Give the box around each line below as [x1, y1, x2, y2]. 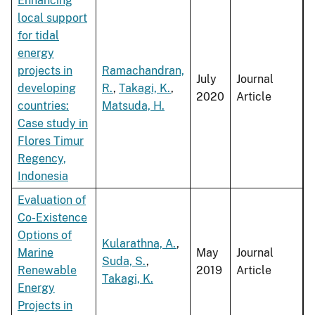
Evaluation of [18, 193, 86, 207]
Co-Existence [18, 211, 87, 225]
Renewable [18, 264, 77, 278]
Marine [18, 246, 53, 260]
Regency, [18, 152, 66, 166]
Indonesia [18, 169, 68, 184]
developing [18, 82, 76, 96]
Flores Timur [18, 134, 84, 148]
